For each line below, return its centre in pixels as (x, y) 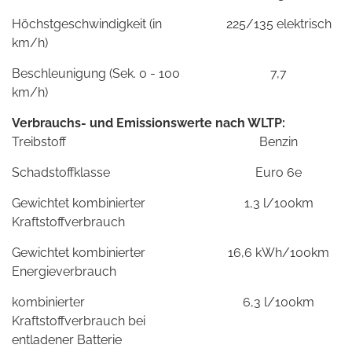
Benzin (279, 141)
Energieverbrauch (64, 271)
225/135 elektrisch (279, 24)
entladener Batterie (67, 339)
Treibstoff (39, 141)
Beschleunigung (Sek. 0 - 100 (96, 73)
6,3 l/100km (279, 302)
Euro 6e (279, 172)
